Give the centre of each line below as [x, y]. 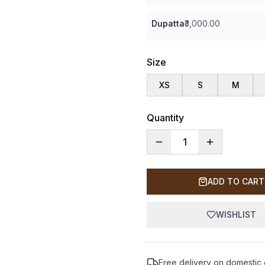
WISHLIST [236, 215]
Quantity [165, 118]
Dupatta [168, 24]
